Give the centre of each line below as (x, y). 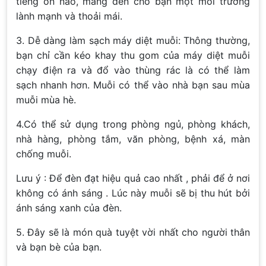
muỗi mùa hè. (46, 100)
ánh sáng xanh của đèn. (69, 208)
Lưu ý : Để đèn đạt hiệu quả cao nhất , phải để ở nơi (133, 178)
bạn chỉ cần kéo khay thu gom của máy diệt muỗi (133, 56)
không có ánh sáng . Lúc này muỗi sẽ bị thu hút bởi (133, 193)
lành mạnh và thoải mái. (69, 16)
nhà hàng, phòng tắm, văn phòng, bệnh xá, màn (133, 139)
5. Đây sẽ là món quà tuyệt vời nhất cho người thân (133, 232)
